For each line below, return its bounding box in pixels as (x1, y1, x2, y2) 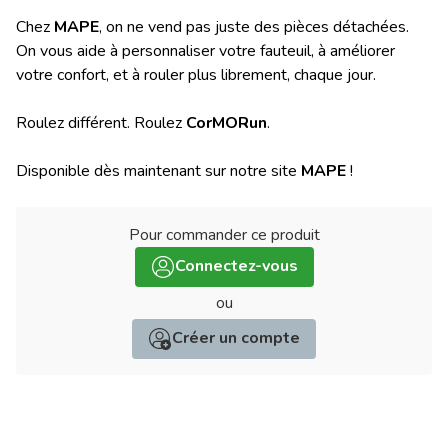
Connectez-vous (174, 255, 298, 278)
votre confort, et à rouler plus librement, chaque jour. (16, 63, 376, 86)
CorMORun (186, 111, 267, 134)
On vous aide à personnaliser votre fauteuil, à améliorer (16, 39, 395, 62)
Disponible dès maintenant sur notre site (16, 159, 301, 182)
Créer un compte (172, 327, 300, 350)
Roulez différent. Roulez (16, 111, 186, 134)
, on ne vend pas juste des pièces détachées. (99, 15, 409, 38)
